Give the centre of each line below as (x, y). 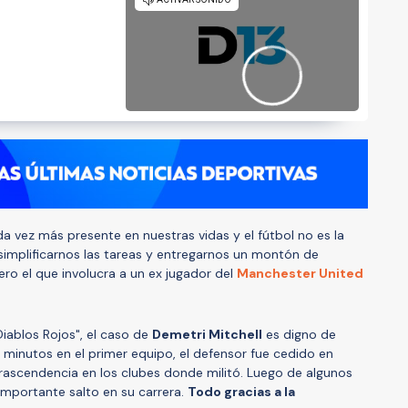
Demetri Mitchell (207, 334)
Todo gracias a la (241, 391)
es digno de (299, 334)
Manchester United (300, 273)
